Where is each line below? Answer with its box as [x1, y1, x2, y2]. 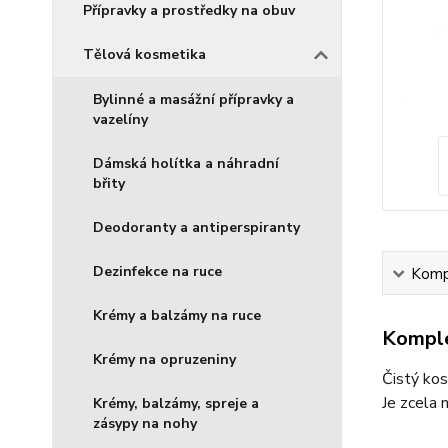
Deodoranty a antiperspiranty [93, 218, 300, 237]
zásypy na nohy [93, 414, 197, 433]
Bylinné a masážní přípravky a [93, 90, 294, 109]
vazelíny [93, 110, 148, 129]
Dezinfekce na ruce [93, 262, 222, 281]
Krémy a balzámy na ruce [93, 306, 261, 325]
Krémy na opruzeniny [93, 350, 236, 369]
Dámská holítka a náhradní [93, 154, 279, 173]
